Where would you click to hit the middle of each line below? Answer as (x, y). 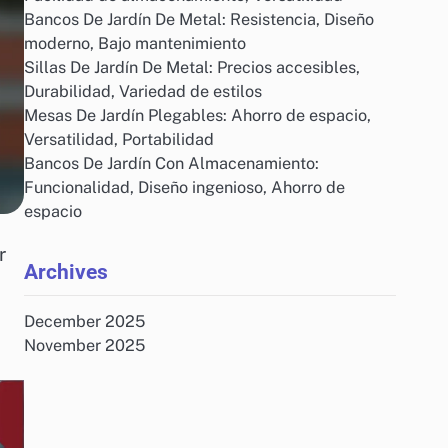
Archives (66, 271)
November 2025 (84, 345)
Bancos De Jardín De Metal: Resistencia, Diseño (199, 19)
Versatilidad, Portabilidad (119, 139)
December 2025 (84, 321)
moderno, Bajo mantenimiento (135, 43)
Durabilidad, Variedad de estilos (143, 91)
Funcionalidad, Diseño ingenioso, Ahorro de (184, 187)
